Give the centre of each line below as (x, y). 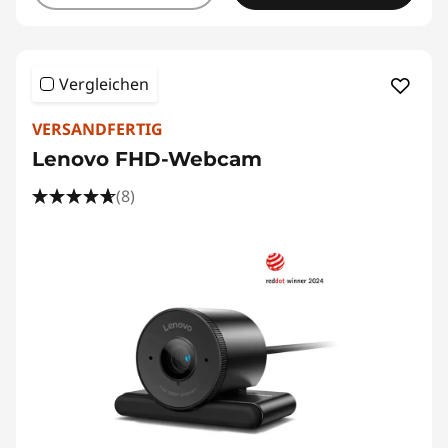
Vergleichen (104, 84)
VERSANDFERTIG (97, 129)
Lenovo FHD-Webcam (147, 159)
